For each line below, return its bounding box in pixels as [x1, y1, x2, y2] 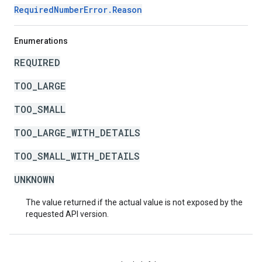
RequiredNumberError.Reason [14, 4, 142, 15]
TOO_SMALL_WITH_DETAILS [14, 150, 140, 162]
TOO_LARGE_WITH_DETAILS [14, 126, 140, 139]
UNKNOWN [14, 173, 54, 185]
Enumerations [14, 36, 68, 46]
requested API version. [26, 209, 109, 219]
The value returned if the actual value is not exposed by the [26, 198, 243, 207]
